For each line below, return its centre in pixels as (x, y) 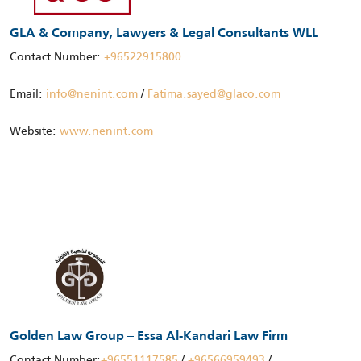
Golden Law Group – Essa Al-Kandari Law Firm (149, 336)
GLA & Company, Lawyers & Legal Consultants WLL (164, 33)
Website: (35, 130)
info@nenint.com (92, 93)
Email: (28, 93)
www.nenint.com (106, 130)
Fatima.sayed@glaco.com (214, 93)
